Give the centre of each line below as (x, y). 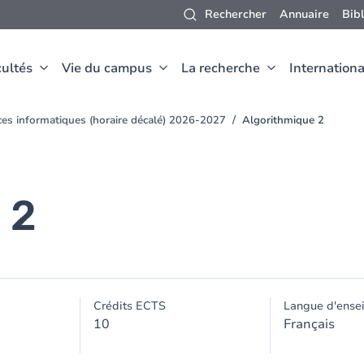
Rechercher (236, 14)
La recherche (221, 68)
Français (309, 324)
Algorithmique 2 (283, 120)
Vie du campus (107, 68)
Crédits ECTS (130, 306)
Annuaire (304, 14)
